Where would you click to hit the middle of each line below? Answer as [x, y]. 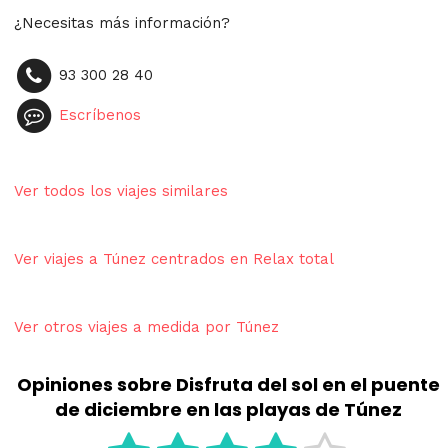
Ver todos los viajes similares [121, 191]
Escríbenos [100, 114]
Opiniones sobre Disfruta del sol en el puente [228, 385]
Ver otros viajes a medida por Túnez [146, 326]
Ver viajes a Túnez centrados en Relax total [174, 258]
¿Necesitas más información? [122, 23]
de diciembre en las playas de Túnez [228, 410]
